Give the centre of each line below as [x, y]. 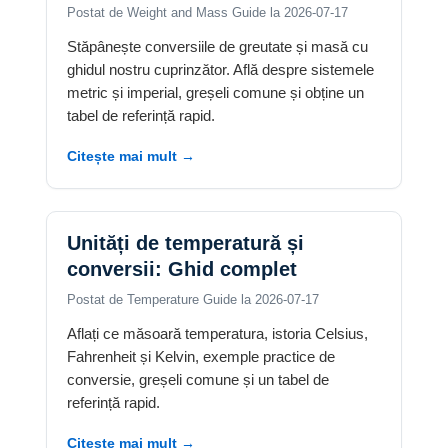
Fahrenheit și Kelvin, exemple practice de [201, 357]
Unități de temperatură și [185, 243]
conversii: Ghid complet [182, 269]
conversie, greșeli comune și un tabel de [198, 380]
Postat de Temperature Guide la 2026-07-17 [193, 300]
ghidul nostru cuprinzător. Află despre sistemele [220, 70]
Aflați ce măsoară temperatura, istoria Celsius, [217, 334]
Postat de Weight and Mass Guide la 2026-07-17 [207, 13]
